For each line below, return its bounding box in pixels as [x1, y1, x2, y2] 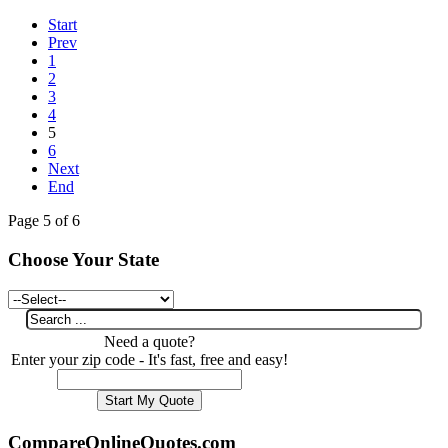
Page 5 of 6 [8, 212, 80, 230]
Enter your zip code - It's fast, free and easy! [11, 350, 288, 368]
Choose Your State [8, 248, 159, 270]
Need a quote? [104, 332, 195, 350]
